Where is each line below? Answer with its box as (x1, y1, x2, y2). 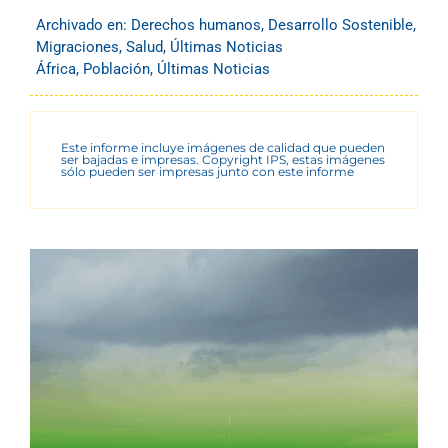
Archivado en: (36, 15, 131, 34)
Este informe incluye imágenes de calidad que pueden (61, 139, 385, 155)
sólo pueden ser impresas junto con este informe (61, 163, 354, 179)
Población (83, 59, 150, 78)
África (36, 59, 76, 78)
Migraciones (36, 37, 119, 56)
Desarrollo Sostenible (268, 15, 413, 34)
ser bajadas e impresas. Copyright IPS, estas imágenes (61, 151, 385, 167)
